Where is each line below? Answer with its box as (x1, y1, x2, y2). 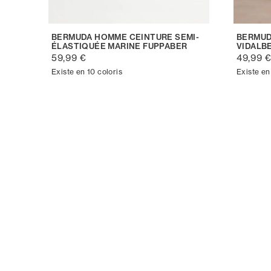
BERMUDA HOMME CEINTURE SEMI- (51, 32, 200, 42)
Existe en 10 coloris (51, 67, 122, 77)
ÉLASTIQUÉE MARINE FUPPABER (51, 41, 188, 51)
